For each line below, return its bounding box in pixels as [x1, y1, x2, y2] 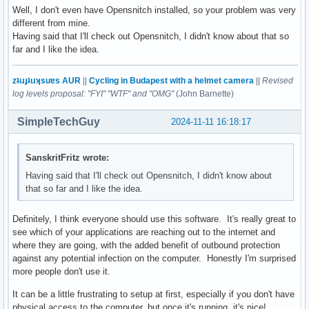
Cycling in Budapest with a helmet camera [89, 75, 254, 86]
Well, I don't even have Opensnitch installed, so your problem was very [12, 4, 296, 15]
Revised [262, 75, 293, 86]
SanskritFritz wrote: [26, 152, 110, 163]
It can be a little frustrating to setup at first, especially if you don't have [12, 288, 295, 299]
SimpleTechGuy [17, 115, 100, 128]
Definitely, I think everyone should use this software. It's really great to [12, 213, 296, 224]
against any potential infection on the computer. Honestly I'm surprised [12, 252, 296, 263]
